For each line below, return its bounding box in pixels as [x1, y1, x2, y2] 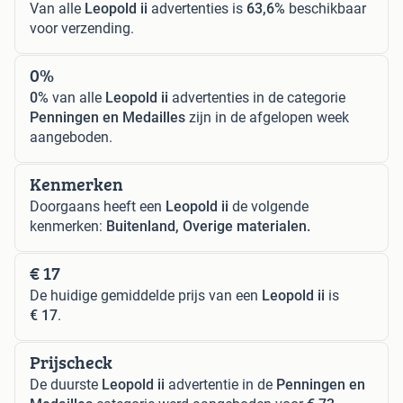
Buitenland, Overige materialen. [106, 217, 310, 235]
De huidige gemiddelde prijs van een [30, 286, 262, 304]
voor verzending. [30, 19, 134, 37]
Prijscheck [30, 348, 112, 375]
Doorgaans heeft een [30, 197, 166, 215]
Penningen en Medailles [30, 108, 185, 126]
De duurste [30, 375, 102, 393]
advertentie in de [165, 375, 276, 393]
